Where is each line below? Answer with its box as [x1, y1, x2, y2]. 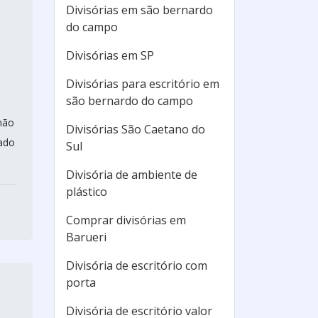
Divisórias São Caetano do [66, 121, 205, 137]
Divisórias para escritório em [66, 76, 219, 92]
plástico [66, 184, 107, 199]
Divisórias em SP [66, 48, 154, 63]
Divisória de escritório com [66, 258, 207, 273]
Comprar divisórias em [66, 212, 186, 228]
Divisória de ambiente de [66, 167, 197, 182]
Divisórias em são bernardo [66, 2, 213, 18]
